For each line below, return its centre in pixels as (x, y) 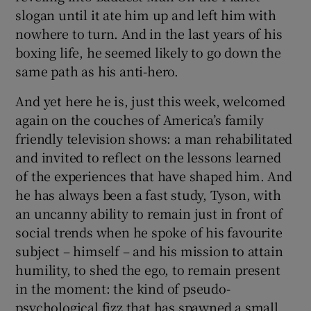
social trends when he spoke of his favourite (149, 232)
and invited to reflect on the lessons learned (148, 157)
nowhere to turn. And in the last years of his (149, 33)
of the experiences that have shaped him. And (154, 175)
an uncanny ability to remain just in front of (149, 213)
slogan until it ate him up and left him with (146, 14)
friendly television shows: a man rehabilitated (154, 138)
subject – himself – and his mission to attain (149, 250)
